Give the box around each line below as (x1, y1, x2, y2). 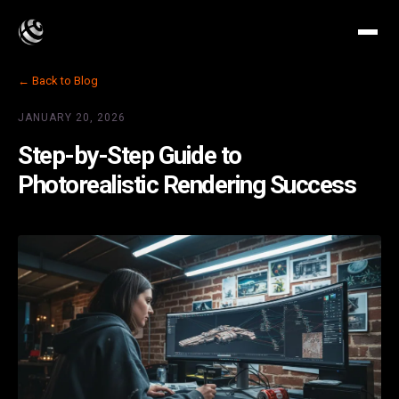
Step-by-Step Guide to (18, 141, 241, 170)
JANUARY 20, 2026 (18, 111, 126, 124)
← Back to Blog (18, 74, 98, 87)
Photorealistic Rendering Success (18, 170, 355, 199)
